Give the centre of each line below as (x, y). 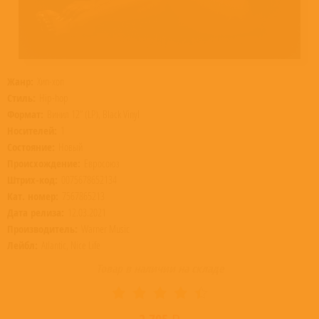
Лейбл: (22, 245)
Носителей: (32, 130)
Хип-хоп (51, 81)
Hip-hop (54, 98)
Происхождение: (44, 163)
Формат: (25, 114)
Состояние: (31, 147)
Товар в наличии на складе (159, 268)
